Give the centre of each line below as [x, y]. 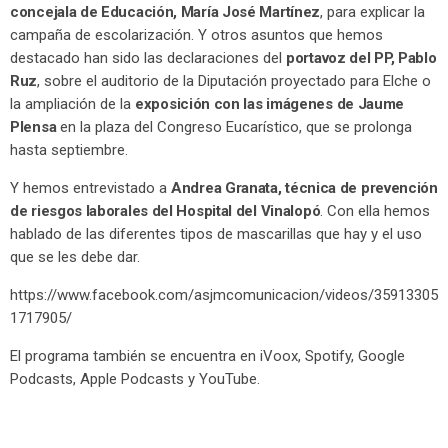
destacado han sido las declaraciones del [148, 57]
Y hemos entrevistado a [90, 187]
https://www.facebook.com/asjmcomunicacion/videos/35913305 [224, 294]
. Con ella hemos [375, 210]
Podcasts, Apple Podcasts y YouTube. [135, 378]
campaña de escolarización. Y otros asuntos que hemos [196, 34]
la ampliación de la [72, 103]
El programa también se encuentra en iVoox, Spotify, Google [207, 355]
